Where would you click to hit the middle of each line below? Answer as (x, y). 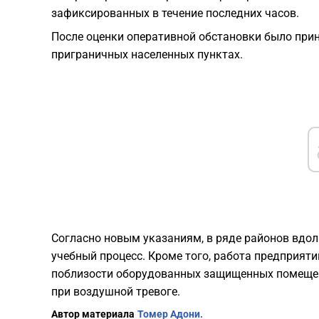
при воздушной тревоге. (116, 292)
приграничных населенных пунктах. (147, 55)
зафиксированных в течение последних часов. (175, 14)
